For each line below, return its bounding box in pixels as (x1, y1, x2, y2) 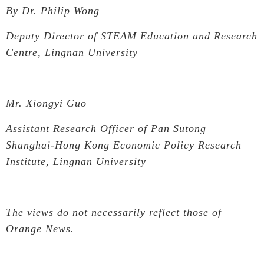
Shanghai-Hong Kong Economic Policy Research (6, 138, 242, 151)
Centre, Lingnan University (6, 46, 138, 58)
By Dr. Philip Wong (6, 4, 100, 16)
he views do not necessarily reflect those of (12, 206, 222, 218)
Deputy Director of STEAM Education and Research (6, 29, 258, 42)
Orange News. (6, 222, 74, 235)
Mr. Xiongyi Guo (6, 97, 87, 109)
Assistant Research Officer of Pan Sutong (6, 122, 206, 134)
